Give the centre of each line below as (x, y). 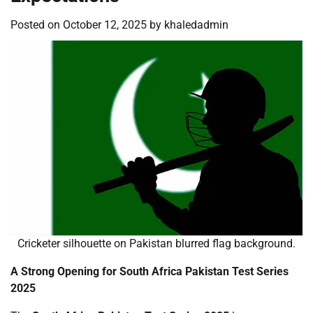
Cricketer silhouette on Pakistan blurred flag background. (156, 243)
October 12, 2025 (105, 24)
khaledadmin (196, 24)
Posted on (37, 24)
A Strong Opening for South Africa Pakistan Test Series (150, 271)
